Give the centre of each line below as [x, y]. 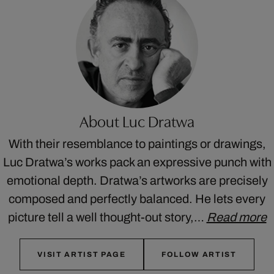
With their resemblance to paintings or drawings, [137, 143]
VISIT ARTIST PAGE [82, 254]
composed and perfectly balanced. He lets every [137, 198]
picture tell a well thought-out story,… [107, 217]
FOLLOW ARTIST [199, 254]
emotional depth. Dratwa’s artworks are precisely [137, 180]
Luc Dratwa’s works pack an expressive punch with [137, 162]
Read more [236, 217]
